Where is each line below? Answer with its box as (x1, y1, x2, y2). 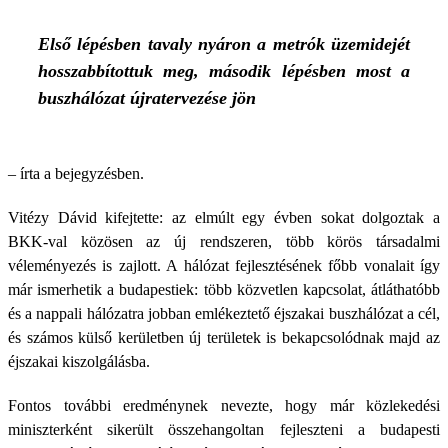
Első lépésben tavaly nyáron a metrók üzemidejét (38, 34, 410, 54)
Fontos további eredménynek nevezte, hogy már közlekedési (8, 397, 440, 414)
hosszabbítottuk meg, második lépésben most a (38, 61, 410, 81)
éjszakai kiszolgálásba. (8, 353, 150, 370)
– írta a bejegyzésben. (8, 165, 144, 182)
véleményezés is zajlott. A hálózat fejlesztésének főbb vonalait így (8, 257, 440, 274)
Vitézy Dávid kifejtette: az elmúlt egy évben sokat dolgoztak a (8, 209, 440, 226)
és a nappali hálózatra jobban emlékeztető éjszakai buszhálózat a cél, (8, 305, 440, 322)
